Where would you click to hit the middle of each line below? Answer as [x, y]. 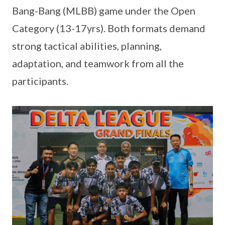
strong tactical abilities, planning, [87, 45]
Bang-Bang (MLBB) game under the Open [104, 10]
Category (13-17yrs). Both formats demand [109, 28]
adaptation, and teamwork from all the [98, 63]
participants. [40, 81]
